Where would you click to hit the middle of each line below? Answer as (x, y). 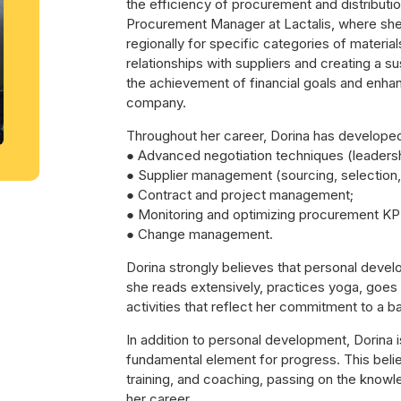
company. (156, 102)
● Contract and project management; (240, 194)
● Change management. (200, 234)
